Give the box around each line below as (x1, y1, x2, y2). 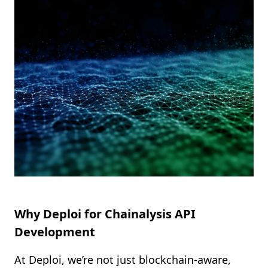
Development (14, 224, 95, 240)
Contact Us (19, 38, 78, 52)
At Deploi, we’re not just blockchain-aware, (14, 252, 231, 267)
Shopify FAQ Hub (19, 10, 109, 24)
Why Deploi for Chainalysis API (14, 206, 196, 222)
